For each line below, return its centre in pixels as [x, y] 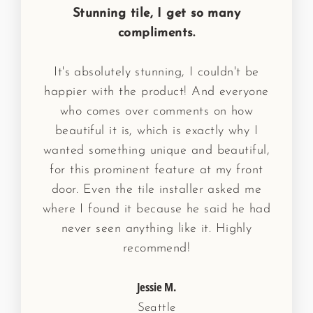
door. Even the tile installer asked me [156, 189]
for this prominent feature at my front [156, 170]
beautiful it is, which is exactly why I [156, 131]
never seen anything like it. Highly [156, 228]
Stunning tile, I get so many [156, 13]
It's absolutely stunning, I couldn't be [156, 72]
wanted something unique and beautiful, [156, 150]
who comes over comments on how [156, 111]
